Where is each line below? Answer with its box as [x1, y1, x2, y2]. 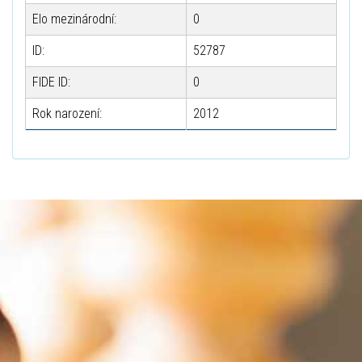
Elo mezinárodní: [32, 11, 116, 27]
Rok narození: [32, 106, 102, 121]
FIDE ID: [32, 74, 70, 90]
